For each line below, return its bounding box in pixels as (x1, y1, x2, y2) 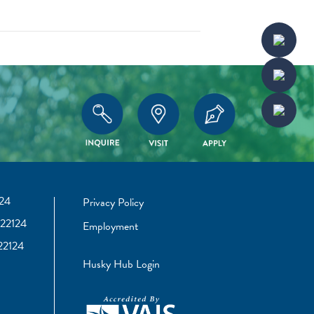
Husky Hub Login (83, 255, 161, 273)
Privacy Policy (83, 193, 144, 211)
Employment (83, 217, 139, 235)
